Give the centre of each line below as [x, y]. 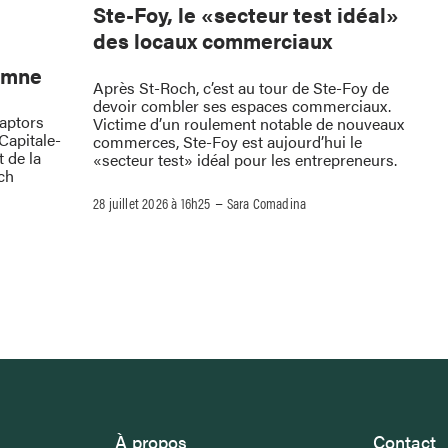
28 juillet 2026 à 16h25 [152, 202]
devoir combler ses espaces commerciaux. [242, 105]
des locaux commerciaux [215, 40]
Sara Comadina [266, 202]
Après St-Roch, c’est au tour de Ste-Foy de [241, 87]
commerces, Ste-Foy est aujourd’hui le [227, 141]
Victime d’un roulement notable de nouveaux [248, 123]
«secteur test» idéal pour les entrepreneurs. [245, 159]
